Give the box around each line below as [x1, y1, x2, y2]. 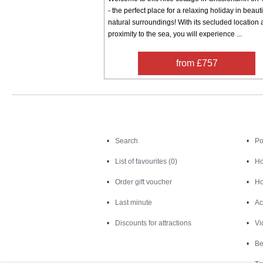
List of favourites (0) [115, 157, 178, 166]
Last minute [115, 198, 153, 207]
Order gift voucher [115, 177, 173, 186]
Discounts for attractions [115, 218, 192, 227]
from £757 [176, 58, 218, 68]
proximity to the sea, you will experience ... [108, 29, 242, 38]
